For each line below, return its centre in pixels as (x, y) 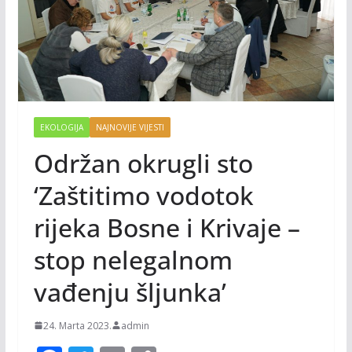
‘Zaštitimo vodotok (143, 195)
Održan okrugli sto (143, 163)
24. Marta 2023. (77, 325)
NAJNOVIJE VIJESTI (130, 127)
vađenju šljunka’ (130, 291)
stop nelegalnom (133, 259)
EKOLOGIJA (61, 127)
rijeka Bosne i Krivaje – (167, 227)
